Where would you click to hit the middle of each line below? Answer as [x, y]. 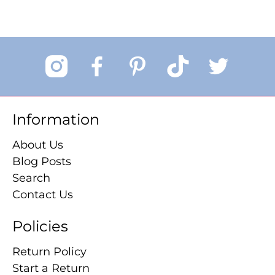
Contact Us [43, 194]
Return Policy [49, 251]
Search [31, 178]
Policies [40, 226]
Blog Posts [42, 161]
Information [56, 119]
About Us [38, 145]
